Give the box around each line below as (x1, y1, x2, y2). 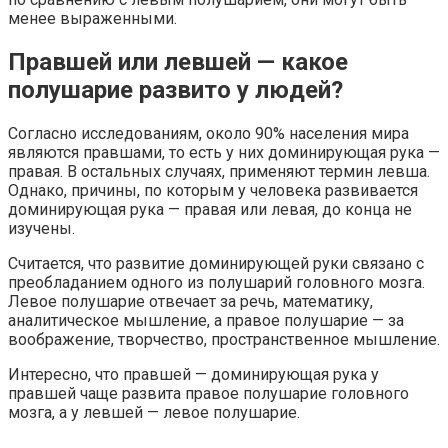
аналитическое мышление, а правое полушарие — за (8, 310, 404, 330)
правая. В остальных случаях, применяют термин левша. (8, 161, 430, 181)
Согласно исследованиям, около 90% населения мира (8, 123, 409, 143)
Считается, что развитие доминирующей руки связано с (8, 253, 424, 273)
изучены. (8, 218, 75, 238)
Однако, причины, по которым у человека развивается (8, 180, 418, 200)
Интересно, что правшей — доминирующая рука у (8, 364, 379, 384)
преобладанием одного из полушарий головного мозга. (8, 272, 425, 292)
